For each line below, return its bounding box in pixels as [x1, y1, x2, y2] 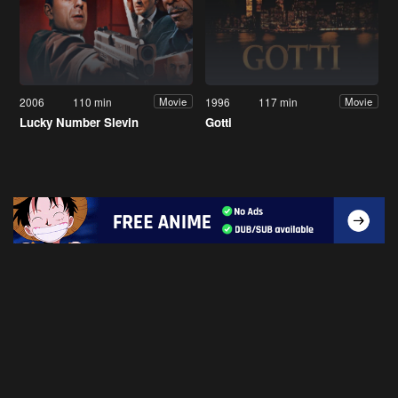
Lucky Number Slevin [20, 113, 139, 131]
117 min [259, 93, 298, 109]
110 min [73, 93, 113, 109]
